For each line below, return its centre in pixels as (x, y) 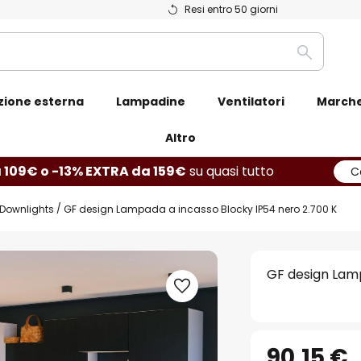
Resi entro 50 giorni (231, 9)
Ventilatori (251, 102)
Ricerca (328, 61)
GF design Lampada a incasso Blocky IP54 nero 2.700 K (200, 209)
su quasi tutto (230, 171)
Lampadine (151, 102)
